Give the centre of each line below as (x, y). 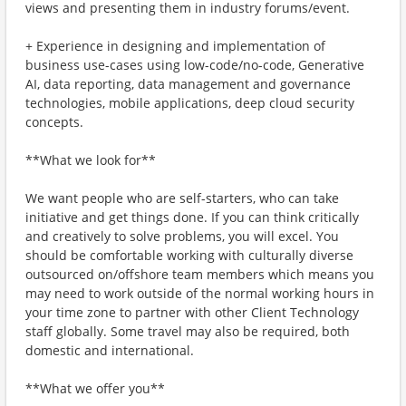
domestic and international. (110, 350)
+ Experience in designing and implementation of (175, 46)
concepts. (54, 122)
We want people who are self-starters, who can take (182, 198)
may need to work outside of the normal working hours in (200, 293)
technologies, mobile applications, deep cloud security (190, 103)
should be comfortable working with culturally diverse (189, 255)
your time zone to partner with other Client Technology (192, 312)
